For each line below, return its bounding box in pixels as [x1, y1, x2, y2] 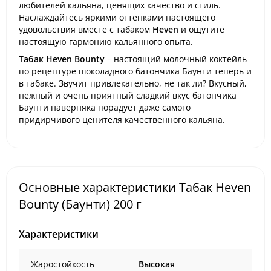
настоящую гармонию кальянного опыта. [19, 36, 193, 47]
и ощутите [178, 24, 224, 35]
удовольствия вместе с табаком [19, 24, 152, 35]
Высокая [139, 258, 175, 270]
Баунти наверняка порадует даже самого [19, 101, 191, 113]
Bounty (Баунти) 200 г [19, 195, 142, 212]
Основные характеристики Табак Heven [19, 178, 251, 195]
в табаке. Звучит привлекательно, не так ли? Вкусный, [19, 77, 247, 89]
